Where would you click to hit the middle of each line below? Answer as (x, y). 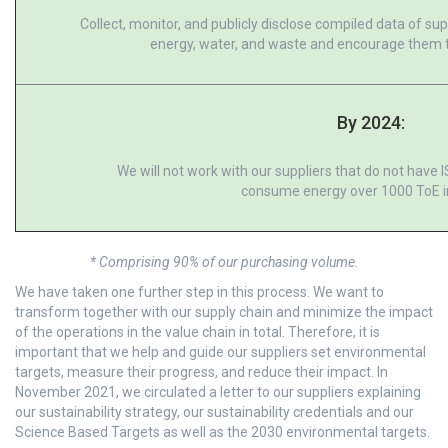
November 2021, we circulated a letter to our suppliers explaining (218, 392)
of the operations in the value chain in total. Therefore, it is (197, 332)
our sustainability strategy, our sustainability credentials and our (214, 412)
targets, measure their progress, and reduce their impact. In (201, 372)
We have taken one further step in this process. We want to (199, 292)
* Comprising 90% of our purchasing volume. (224, 262)
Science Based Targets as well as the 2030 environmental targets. (222, 432)
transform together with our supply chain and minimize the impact (224, 312)
